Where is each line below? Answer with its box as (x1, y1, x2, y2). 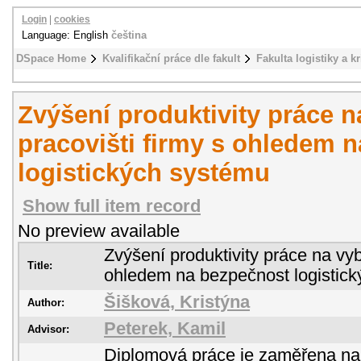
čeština (111, 29, 147, 41)
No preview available (18, 222, 180, 241)
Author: (27, 297, 64, 309)
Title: (27, 259, 52, 272)
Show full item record (23, 197, 201, 216)
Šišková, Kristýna (104, 293, 250, 312)
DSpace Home (16, 52, 86, 64)
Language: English (22, 29, 111, 41)
